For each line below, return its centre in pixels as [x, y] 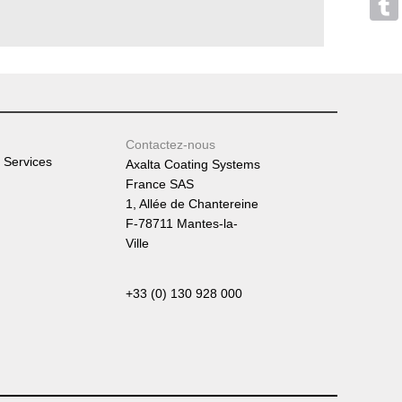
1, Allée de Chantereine [192, 204]
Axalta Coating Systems [193, 164]
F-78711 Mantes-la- [182, 223]
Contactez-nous [170, 144]
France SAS [160, 184]
